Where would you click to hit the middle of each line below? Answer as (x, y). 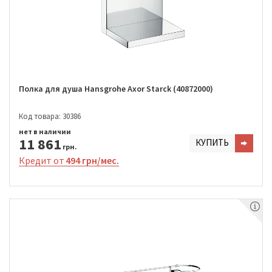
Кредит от (42, 160)
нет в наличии (45, 131)
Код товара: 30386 (50, 116)
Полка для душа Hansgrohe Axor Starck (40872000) (116, 89)
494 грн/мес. (92, 160)
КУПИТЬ (212, 142)
